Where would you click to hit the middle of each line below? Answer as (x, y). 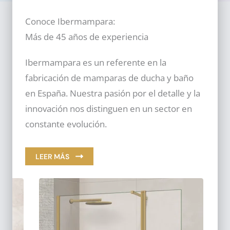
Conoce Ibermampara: (70, 21)
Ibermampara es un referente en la (96, 62)
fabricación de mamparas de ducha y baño (109, 78)
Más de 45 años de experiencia (87, 37)
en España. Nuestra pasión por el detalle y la (113, 93)
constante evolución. (66, 124)
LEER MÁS (52, 156)
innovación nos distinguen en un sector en (109, 109)
